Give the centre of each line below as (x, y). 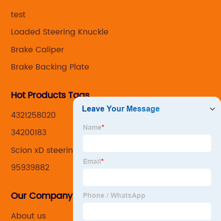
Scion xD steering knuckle (61, 150)
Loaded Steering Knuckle (60, 32)
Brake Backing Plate (50, 67)
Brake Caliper (38, 50)
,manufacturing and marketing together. (85, 7)
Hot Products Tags (50, 95)
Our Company (42, 196)
